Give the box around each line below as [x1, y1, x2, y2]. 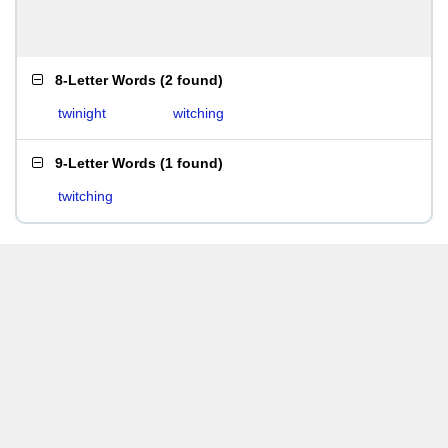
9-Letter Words [55, 155, 156, 171]
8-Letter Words [55, 72, 156, 88]
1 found [165, 155, 218, 171]
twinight [58, 105, 106, 121]
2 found [165, 72, 218, 88]
